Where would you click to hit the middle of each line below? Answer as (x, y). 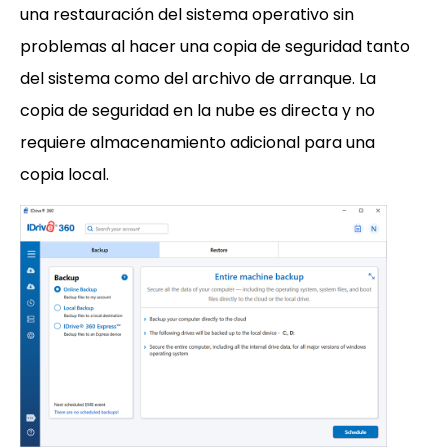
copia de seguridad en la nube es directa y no (197, 110)
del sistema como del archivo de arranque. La (198, 78)
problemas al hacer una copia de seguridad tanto (215, 46)
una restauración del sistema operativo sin (187, 14)
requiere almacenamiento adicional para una (197, 142)
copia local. (64, 174)
